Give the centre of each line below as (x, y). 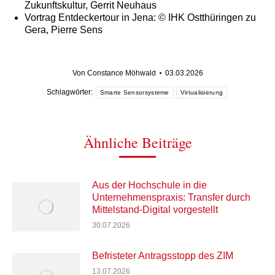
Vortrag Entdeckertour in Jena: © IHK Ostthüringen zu (140, 17)
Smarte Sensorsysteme (134, 92)
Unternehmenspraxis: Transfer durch (171, 197)
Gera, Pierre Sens (64, 29)
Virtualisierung (202, 92)
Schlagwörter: (70, 92)
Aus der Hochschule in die (149, 185)
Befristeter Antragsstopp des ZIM (163, 255)
